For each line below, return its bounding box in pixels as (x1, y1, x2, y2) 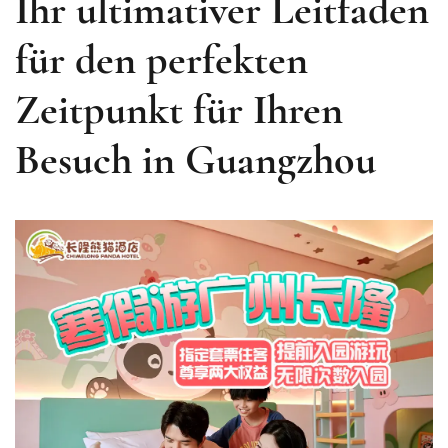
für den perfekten (15, 34, 308, 86)
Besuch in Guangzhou (15, 134, 376, 186)
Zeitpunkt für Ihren (15, 84, 343, 136)
